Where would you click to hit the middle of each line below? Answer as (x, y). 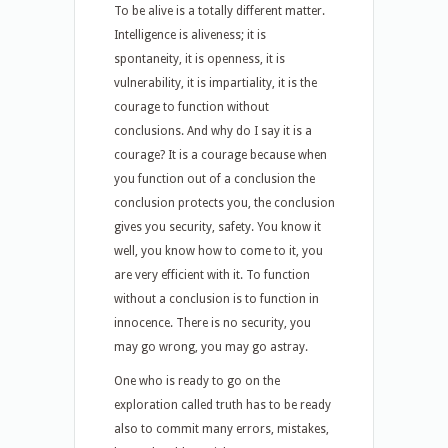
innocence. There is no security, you (212, 323)
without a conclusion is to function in (216, 299)
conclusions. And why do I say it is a (213, 131)
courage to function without (191, 107)
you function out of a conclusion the (214, 179)
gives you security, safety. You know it (217, 227)
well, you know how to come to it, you (218, 251)
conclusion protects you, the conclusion (224, 203)
